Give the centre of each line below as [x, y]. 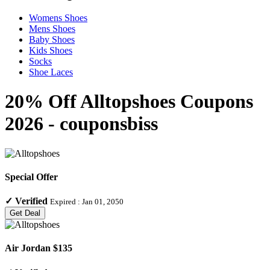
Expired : [66, 202]
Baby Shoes [52, 39]
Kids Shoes [51, 50]
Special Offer [31, 177]
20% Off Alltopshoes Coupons [129, 102]
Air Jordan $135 [39, 248]
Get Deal [25, 213]
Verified [31, 201]
